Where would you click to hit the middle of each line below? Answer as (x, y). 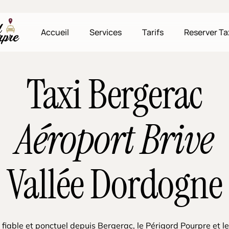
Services (106, 32)
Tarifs (153, 32)
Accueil (55, 32)
